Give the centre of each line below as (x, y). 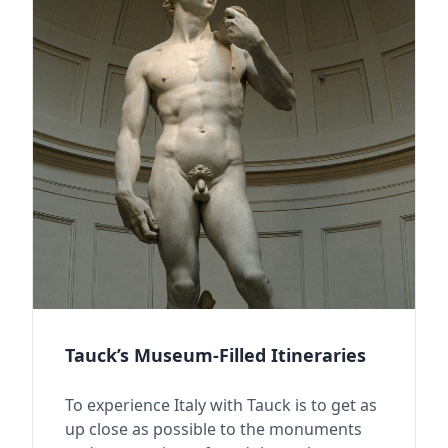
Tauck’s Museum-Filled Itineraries (215, 354)
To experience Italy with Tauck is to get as (221, 404)
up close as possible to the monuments (213, 428)
